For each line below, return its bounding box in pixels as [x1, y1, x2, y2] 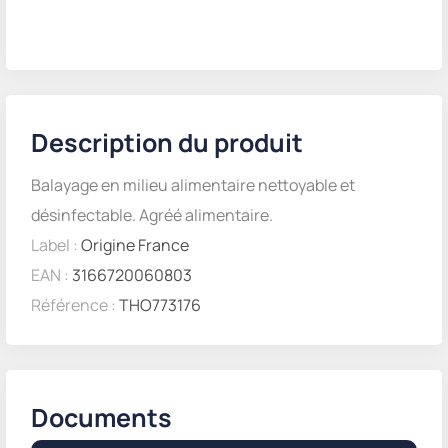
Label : [31, 234, 81, 256]
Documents [31, 400, 172, 435]
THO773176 [116, 294, 201, 316]
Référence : [31, 294, 116, 316]
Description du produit [31, 125, 303, 160]
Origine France [81, 234, 189, 256]
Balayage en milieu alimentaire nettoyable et [31, 174, 355, 196]
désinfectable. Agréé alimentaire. [31, 204, 273, 226]
